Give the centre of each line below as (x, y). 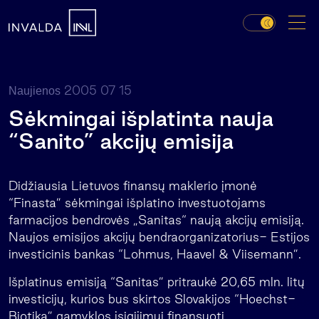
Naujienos (35, 91)
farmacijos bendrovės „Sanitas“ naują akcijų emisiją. (156, 220)
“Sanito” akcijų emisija (121, 141)
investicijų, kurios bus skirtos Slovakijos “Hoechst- (152, 299)
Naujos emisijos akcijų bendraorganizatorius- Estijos (159, 237)
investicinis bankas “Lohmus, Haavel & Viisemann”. (155, 254)
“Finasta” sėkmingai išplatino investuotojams (137, 203)
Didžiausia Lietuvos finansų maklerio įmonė (133, 185)
